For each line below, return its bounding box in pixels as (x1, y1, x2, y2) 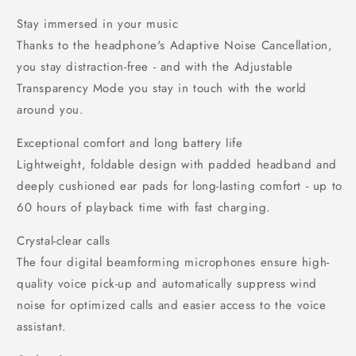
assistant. (17, 318, 67, 335)
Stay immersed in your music (17, 15, 179, 33)
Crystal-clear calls (17, 232, 110, 250)
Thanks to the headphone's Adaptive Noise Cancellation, (17, 37, 333, 54)
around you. (17, 101, 84, 118)
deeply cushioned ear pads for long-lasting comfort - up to (17, 177, 342, 195)
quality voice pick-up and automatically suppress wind (17, 275, 317, 292)
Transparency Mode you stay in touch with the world (17, 79, 308, 97)
